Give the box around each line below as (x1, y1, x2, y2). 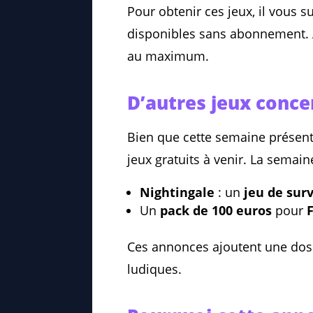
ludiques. (127, 261, 182, 278)
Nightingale (140, 184, 214, 201)
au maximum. (127, 48, 209, 65)
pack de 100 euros (160, 202, 272, 219)
